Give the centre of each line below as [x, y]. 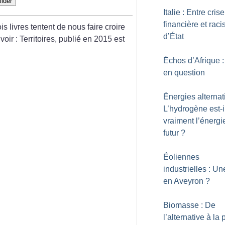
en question [184, 73]
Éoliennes [181, 157]
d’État [174, 36]
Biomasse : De [189, 205]
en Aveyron [183, 181]
